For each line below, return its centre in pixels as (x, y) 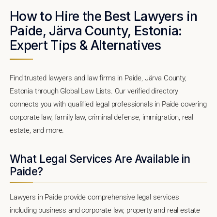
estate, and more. (37, 130)
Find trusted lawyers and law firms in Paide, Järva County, (98, 78)
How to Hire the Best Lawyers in (104, 16)
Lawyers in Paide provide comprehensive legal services (94, 197)
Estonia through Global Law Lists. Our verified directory (94, 91)
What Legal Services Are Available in (100, 158)
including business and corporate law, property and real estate (105, 210)
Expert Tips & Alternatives (85, 45)
